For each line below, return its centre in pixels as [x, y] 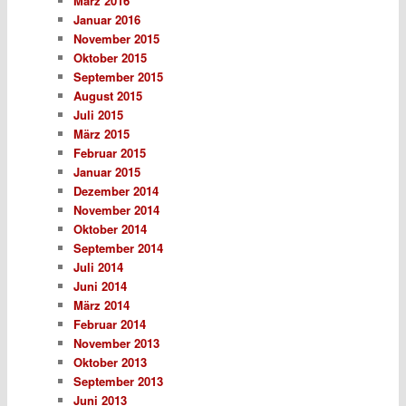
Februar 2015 [109, 153]
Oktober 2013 [110, 362]
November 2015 [116, 39]
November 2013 [116, 343]
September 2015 [118, 77]
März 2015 [101, 134]
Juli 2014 [98, 267]
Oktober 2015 [110, 58]
